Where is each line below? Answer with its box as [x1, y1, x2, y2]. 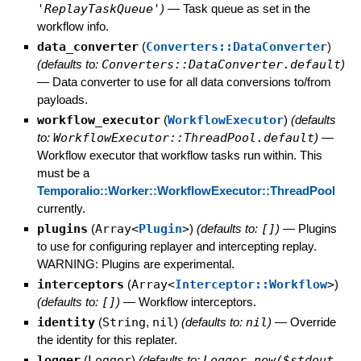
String [102, 314, 146, 330]
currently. [36, 201, 85, 215]
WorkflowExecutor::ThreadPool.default [52, 130, 314, 145]
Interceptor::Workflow [174, 276, 327, 292]
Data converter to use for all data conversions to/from [52, 74, 331, 89]
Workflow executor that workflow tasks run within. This [36, 147, 322, 162]
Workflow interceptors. [138, 294, 256, 309]
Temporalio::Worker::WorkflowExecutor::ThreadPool [36, 183, 335, 197]
